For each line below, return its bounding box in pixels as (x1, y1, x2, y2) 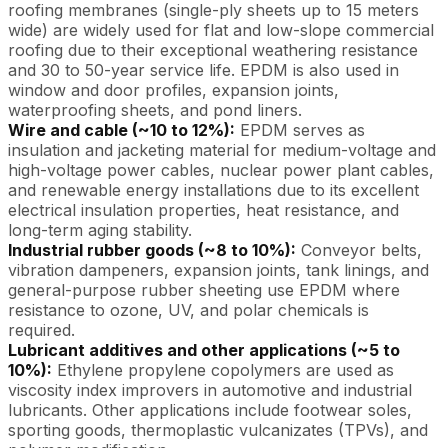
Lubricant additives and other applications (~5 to (8, 339, 400, 360)
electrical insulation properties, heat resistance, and (8, 199, 399, 220)
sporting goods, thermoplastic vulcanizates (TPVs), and (8, 419, 428, 440)
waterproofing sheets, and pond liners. (8, 99, 302, 120)
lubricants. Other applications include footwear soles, (8, 399, 412, 420)
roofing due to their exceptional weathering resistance (8, 39, 418, 60)
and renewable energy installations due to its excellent (8, 179, 419, 200)
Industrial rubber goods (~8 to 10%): (8, 239, 296, 260)
